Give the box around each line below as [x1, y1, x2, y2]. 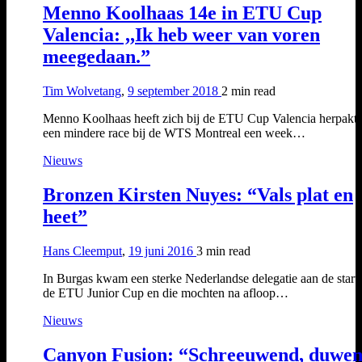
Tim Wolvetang [43, 84, 121, 99]
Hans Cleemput [43, 244, 122, 259]
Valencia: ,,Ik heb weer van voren [43, 24, 320, 46]
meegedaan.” [43, 46, 150, 68]
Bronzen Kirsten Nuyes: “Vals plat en [43, 184, 353, 206]
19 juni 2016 [128, 244, 196, 259]
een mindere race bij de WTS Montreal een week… [43, 126, 305, 141]
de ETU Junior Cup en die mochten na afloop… [43, 286, 288, 301]
